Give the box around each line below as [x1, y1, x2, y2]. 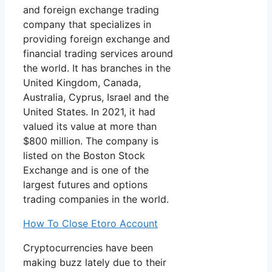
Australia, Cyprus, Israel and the [23, 91, 169, 104]
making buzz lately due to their [23, 256, 166, 269]
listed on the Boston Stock [23, 149, 145, 162]
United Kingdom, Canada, [23, 76, 141, 89]
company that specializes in [23, 18, 151, 31]
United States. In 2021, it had [23, 106, 155, 118]
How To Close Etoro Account [23, 217, 158, 230]
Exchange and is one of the [23, 164, 149, 177]
